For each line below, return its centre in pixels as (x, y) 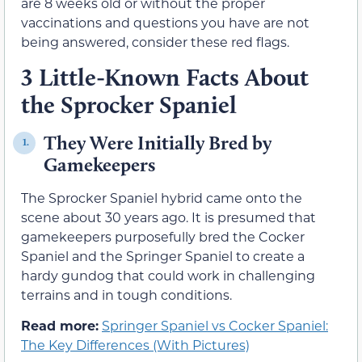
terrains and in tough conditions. (126, 294)
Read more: (60, 325)
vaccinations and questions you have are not (165, 23)
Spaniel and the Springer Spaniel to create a (163, 255)
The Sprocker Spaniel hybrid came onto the (162, 197)
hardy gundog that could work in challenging (168, 275)
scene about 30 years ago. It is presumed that (168, 217)
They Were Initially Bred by (158, 142)
